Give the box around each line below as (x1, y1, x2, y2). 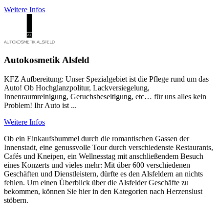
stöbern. (4, 196, 28, 204)
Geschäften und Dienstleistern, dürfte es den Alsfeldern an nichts (4, 169, 203, 178)
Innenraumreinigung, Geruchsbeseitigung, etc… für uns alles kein (4, 92, 206, 101)
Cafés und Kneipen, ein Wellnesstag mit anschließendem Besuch (4, 152, 203, 160)
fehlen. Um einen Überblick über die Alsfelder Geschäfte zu (4, 178, 189, 187)
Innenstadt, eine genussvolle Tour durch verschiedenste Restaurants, (4, 143, 213, 152)
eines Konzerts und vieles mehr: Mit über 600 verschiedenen (4, 160, 190, 169)
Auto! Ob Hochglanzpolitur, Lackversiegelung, (4, 83, 150, 92)
